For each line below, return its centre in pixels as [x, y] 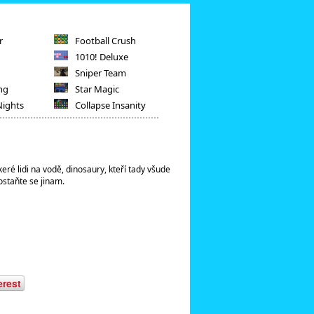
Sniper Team [101, 73]
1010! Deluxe [102, 57]
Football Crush [106, 41]
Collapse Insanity [111, 105]
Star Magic [97, 89]
